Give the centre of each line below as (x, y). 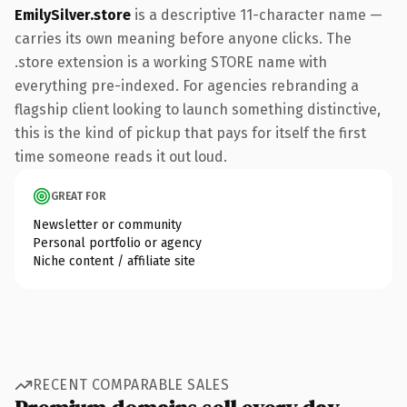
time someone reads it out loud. (121, 156)
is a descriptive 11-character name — (257, 15)
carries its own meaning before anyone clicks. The (183, 38)
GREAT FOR (79, 196)
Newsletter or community (107, 224)
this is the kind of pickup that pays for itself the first (190, 133)
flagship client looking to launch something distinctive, (198, 109)
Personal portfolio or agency (117, 243)
